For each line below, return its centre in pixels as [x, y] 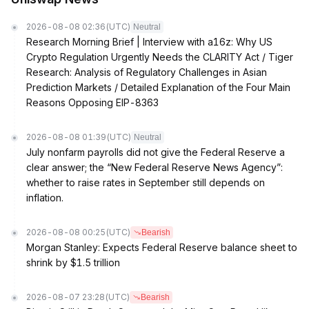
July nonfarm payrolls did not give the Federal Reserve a [156, 152]
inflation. [45, 198]
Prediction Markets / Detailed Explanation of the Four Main [158, 87]
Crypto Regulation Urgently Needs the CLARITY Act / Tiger [160, 57]
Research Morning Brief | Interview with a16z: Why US [149, 42]
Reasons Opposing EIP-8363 [92, 102]
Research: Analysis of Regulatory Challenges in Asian [147, 72]
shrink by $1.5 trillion [73, 262]
